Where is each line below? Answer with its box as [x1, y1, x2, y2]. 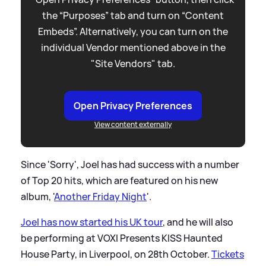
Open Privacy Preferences [74, 99, 192, 112]
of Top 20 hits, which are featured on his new [21, 173, 218, 187]
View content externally [94, 119, 172, 129]
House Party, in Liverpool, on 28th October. [21, 247, 211, 261]
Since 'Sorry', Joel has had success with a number [21, 157, 239, 171]
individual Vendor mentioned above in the [40, 40, 226, 54]
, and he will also [163, 215, 233, 229]
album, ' [21, 189, 54, 203]
